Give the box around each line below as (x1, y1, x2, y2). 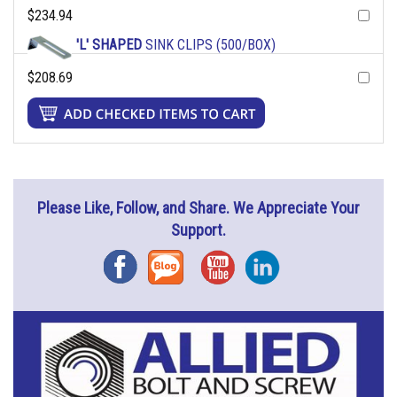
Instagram (249, 252, 314, 271)
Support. (171, 221, 226, 240)
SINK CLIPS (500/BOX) (142, 36, 276, 54)
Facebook (107, 252, 169, 271)
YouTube (205, 252, 261, 271)
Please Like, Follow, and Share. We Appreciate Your (37, 198, 360, 218)
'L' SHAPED (76, 36, 142, 54)
